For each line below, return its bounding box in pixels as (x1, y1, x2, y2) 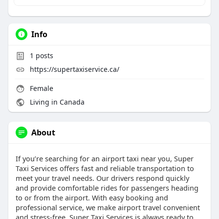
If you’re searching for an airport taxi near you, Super (15, 153, 194, 164)
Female (27, 84, 53, 93)
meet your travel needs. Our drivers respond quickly (15, 173, 189, 183)
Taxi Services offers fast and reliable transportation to (15, 163, 194, 174)
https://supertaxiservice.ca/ (29, 65, 119, 74)
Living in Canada (27, 97, 85, 107)
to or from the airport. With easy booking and (15, 193, 168, 203)
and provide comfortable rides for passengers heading (15, 183, 198, 193)
